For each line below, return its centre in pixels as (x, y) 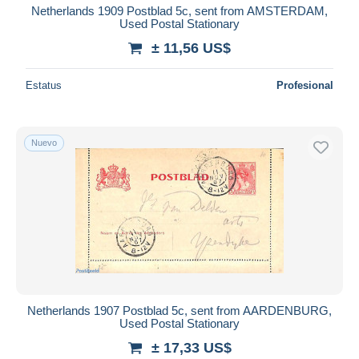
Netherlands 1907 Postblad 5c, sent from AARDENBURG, (179, 310)
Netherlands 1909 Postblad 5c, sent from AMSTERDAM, (179, 10)
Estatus (44, 85)
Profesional (305, 85)
